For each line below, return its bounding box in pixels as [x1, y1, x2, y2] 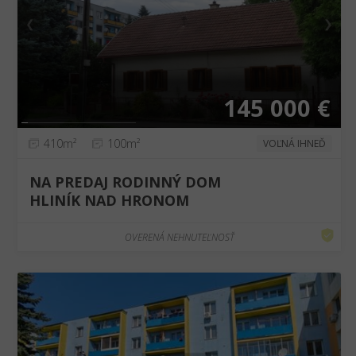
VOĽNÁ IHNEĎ [263, 137, 327, 150]
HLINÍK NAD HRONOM [29, 191, 190, 210]
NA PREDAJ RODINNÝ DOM [29, 172, 222, 192]
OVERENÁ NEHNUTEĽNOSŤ [124, 230, 234, 244]
